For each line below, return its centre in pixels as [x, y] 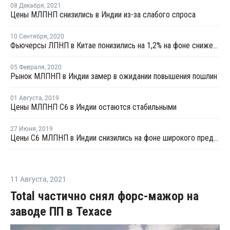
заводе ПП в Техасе [61, 211]
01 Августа [26, 98]
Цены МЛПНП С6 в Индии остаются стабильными [93, 107]
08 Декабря [27, 5]
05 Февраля [27, 67]
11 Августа [28, 179]
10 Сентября [29, 36]
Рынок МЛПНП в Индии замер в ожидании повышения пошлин [114, 76]
